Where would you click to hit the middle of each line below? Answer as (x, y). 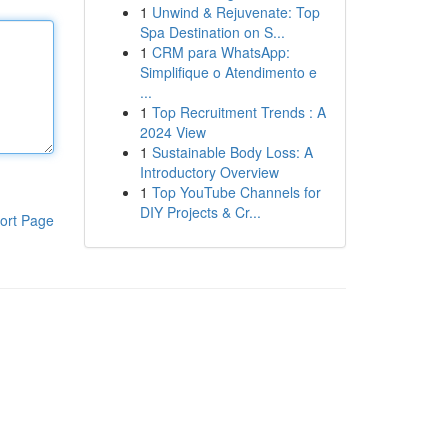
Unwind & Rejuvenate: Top (235, 12)
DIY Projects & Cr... (200, 212)
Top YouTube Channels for (236, 192)
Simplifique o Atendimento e (228, 72)
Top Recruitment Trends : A (238, 112)
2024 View (172, 132)
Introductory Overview (209, 172)
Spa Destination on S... (212, 32)
